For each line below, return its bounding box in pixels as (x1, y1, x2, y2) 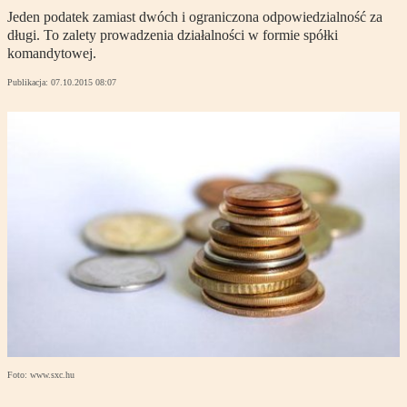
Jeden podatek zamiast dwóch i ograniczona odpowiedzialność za (7, 9, 382, 25)
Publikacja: (7, 77, 51, 88)
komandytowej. (7, 45, 96, 62)
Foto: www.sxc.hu (7, 370, 74, 381)
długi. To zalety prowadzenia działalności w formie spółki (7, 27, 338, 44)
